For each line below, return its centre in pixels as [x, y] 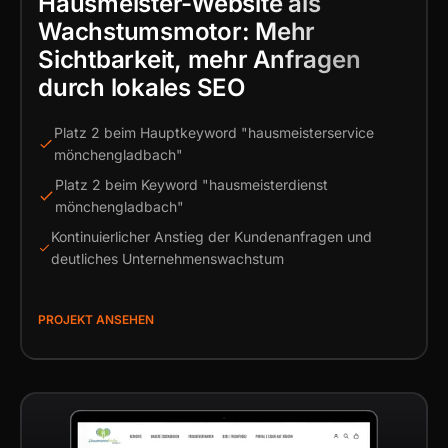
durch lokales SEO [141, 87]
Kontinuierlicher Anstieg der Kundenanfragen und [211, 236]
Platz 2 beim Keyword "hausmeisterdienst [192, 184]
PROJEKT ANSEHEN [96, 319]
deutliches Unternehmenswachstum [167, 258]
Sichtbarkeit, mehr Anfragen [199, 59]
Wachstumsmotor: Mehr [177, 31]
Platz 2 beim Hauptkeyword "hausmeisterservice [213, 132]
